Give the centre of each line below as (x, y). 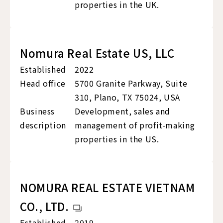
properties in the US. (117, 139)
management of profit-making (135, 125)
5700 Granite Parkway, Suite (131, 83)
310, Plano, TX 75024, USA (127, 97)
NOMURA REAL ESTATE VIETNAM (108, 187)
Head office (43, 83)
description (43, 125)
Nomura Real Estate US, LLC (97, 53)
